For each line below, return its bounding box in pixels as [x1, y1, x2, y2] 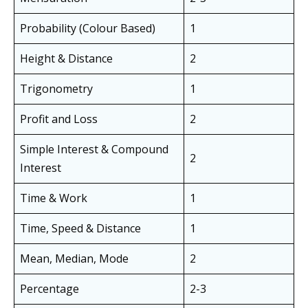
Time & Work [20, 190, 87, 206]
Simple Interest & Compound [20, 142, 168, 157]
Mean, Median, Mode [20, 251, 129, 267]
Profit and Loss [20, 111, 98, 127]
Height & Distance [20, 51, 113, 67]
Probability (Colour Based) [20, 21, 155, 36]
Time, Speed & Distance [20, 221, 141, 236]
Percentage [20, 281, 79, 297]
